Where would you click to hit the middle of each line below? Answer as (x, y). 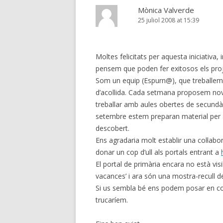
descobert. (112, 128)
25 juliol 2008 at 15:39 (168, 20)
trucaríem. (112, 200)
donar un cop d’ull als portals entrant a (158, 152)
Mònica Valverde (166, 10)
